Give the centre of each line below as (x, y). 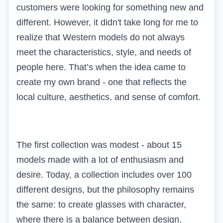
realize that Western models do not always (101, 37)
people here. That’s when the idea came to (101, 67)
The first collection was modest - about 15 (99, 145)
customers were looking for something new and (110, 7)
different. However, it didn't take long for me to (107, 22)
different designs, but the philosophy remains (105, 189)
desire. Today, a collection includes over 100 (104, 174)
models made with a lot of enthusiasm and (100, 160)
